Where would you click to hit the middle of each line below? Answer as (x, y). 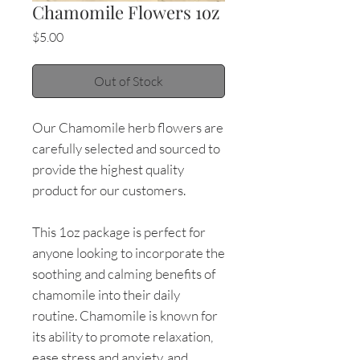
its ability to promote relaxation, (123, 336)
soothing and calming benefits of (124, 273)
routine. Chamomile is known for (125, 315)
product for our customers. (109, 190)
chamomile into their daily (106, 294)
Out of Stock (129, 81)
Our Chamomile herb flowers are (128, 127)
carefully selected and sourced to (126, 148)
